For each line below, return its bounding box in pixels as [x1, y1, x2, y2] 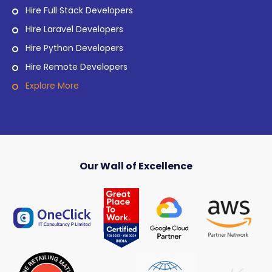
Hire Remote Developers [25, 60, 127, 73]
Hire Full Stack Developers [25, 4, 133, 16]
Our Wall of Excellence [80, 158, 192, 173]
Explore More [25, 79, 79, 92]
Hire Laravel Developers [25, 22, 123, 35]
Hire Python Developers [25, 41, 123, 54]
